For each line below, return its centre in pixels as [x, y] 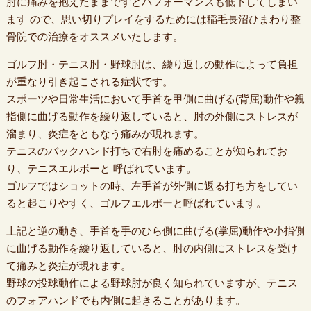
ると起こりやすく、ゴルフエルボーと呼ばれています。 [136, 203]
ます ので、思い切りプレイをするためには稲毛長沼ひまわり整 [153, 19]
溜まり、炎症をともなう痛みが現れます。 [105, 134]
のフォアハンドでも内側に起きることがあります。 [126, 301]
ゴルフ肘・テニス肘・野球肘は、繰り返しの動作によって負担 [152, 65]
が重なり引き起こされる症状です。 [89, 82]
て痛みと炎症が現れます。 [68, 266]
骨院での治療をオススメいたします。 [94, 37]
